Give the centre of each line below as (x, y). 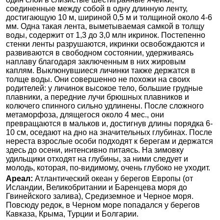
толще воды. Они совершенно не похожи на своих (98, 80)
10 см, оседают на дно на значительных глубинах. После (109, 133)
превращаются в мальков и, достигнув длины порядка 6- (109, 124)
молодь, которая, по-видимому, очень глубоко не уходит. (108, 168)
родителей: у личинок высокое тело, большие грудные (104, 88)
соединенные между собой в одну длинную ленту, (97, 9)
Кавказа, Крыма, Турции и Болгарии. (72, 214)
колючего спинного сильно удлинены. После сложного (105, 106)
